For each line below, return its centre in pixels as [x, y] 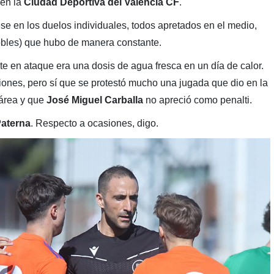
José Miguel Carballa [94, 100]
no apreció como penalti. [197, 100]
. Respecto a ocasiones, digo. [94, 124]
